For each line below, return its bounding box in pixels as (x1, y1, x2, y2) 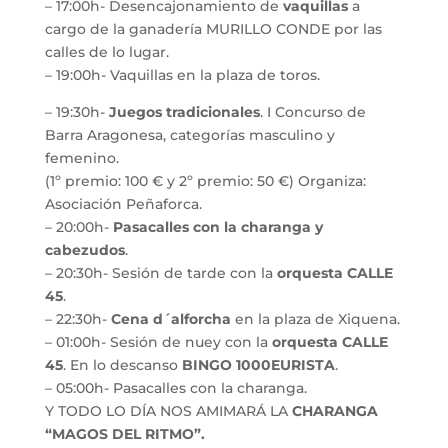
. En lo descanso (62, 355, 182, 374)
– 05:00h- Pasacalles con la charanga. (44, 378, 307, 397)
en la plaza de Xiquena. (234, 309, 400, 328)
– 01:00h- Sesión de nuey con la (44, 332, 272, 351)
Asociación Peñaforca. (44, 194, 202, 213)
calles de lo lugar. (44, 42, 169, 61)
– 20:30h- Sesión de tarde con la (44, 263, 277, 282)
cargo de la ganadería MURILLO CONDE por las (44, 19, 382, 38)
